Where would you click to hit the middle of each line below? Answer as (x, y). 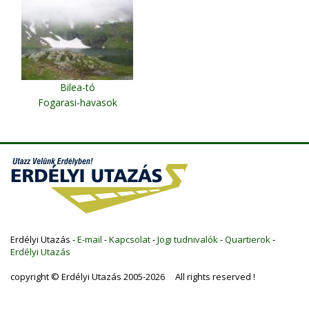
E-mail (90, 239)
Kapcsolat (130, 239)
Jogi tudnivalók (188, 239)
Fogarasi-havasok (77, 102)
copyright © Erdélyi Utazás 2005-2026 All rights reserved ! (133, 276)
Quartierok (248, 239)
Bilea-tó (77, 87)
